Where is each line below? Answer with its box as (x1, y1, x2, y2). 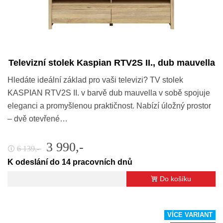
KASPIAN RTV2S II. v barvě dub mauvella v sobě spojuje (7, 88, 210, 97)
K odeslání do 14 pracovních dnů (7, 157, 132, 166)
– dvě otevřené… (7, 114, 68, 123)
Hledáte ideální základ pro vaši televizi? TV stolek (7, 75, 183, 84)
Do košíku (160, 174, 191, 183)
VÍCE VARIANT (167, 211, 213, 219)
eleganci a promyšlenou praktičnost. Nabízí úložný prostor (7, 101, 211, 110)
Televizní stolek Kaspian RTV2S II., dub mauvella (8, 57, 215, 68)
